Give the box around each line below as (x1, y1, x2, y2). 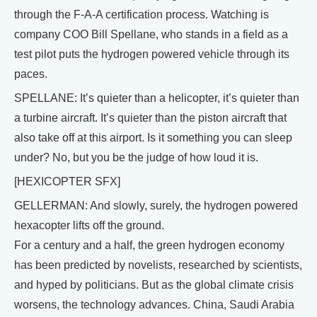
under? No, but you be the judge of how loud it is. (14, 151, 258, 163)
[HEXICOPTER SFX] (14, 175, 120, 188)
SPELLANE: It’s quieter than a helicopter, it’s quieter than (14, 91, 299, 104)
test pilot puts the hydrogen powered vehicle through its (14, 47, 289, 60)
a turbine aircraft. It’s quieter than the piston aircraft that (14, 111, 287, 124)
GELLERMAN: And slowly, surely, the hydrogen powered (14, 199, 298, 212)
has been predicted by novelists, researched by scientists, (14, 258, 302, 271)
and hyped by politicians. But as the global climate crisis (14, 278, 294, 291)
